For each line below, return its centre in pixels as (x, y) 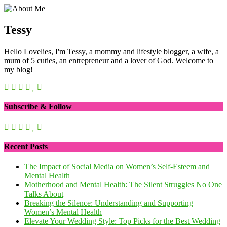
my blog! (18, 70)
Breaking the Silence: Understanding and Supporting (109, 203)
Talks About (44, 194)
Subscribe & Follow (38, 107)
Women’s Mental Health (63, 212)
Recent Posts (26, 147)
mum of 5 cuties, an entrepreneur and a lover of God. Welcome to (109, 61)
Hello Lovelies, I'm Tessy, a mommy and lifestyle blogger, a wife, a (111, 52)
